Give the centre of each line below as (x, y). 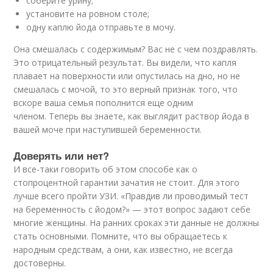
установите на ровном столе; (88, 14)
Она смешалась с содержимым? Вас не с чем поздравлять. (136, 49)
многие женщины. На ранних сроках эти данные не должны (136, 223)
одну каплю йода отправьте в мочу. (101, 27)
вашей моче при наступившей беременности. (108, 129)
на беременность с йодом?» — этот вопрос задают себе (132, 209)
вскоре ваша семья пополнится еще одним (104, 103)
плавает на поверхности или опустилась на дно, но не (127, 76)
